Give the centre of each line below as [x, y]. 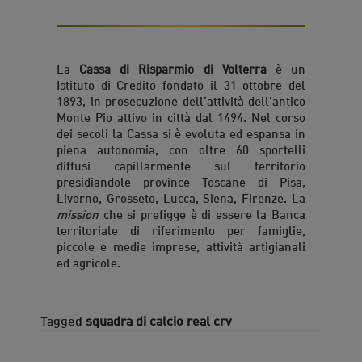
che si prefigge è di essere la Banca [202, 213]
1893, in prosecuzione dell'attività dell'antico [181, 100]
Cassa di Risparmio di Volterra [173, 67]
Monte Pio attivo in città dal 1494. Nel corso [181, 116]
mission [78, 213]
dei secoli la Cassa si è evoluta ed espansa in [181, 132]
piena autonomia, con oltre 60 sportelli [181, 148]
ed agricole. [88, 261]
